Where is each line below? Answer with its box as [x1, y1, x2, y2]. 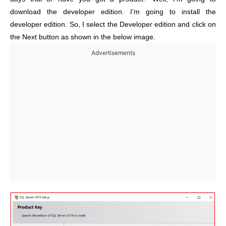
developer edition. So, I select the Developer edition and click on [10, 21, 216, 29]
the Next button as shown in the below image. [10, 33, 155, 41]
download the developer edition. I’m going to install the [10, 8, 216, 16]
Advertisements [91, 49, 135, 57]
